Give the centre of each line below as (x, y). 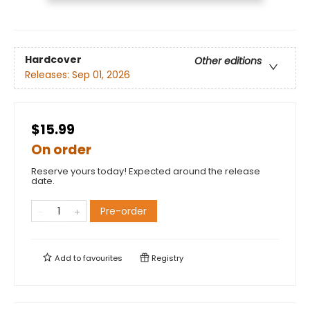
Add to (68, 258)
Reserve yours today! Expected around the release (146, 171)
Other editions (228, 61)
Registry (166, 258)
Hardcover (53, 60)
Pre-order (124, 211)
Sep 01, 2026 (101, 75)
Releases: (48, 75)
